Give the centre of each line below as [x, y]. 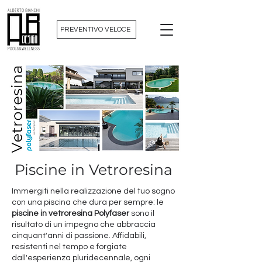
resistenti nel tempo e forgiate [69, 247]
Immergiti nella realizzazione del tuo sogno [93, 191]
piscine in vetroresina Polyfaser [70, 213]
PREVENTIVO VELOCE [95, 30]
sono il [142, 213]
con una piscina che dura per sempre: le [88, 202]
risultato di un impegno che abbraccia [84, 225]
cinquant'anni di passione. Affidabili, [79, 236]
